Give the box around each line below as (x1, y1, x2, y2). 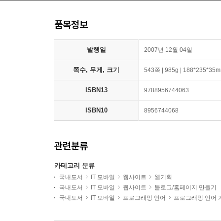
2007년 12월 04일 (144, 46, 192, 54)
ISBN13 (85, 86, 108, 94)
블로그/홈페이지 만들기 (154, 184, 217, 191)
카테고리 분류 (54, 162, 95, 170)
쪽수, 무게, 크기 (73, 66, 119, 74)
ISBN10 (85, 107, 108, 114)
